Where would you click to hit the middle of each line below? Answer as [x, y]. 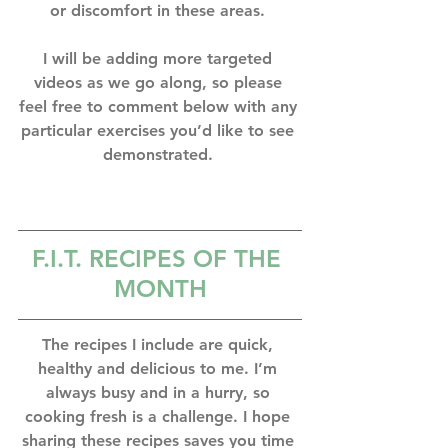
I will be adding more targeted [160, 58]
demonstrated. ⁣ [160, 154]
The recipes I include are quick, [160, 344]
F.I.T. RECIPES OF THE [160, 258]
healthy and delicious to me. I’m [160, 368]
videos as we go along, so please [160, 82]
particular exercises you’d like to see [160, 130]
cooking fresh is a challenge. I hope [160, 416]
